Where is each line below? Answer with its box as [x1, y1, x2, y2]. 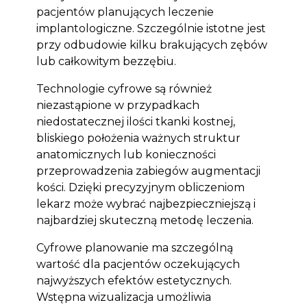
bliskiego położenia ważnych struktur [36, 132, 241, 145]
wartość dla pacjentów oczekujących [36, 258, 240, 271]
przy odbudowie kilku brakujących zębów [36, 38, 267, 51]
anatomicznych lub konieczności [36, 148, 216, 161]
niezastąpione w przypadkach [36, 99, 199, 112]
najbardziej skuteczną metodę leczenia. [36, 214, 254, 227]
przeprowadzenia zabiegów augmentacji [36, 164, 260, 177]
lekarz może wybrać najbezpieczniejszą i [36, 197, 256, 210]
